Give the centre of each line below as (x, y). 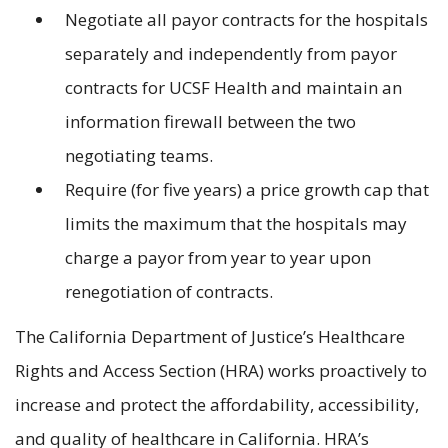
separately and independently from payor (231, 54)
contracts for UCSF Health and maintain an (233, 88)
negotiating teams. (139, 156)
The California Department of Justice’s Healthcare (210, 336)
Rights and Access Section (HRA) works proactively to (221, 370)
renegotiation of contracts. (169, 292)
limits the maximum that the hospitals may (236, 224)
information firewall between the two (210, 122)
